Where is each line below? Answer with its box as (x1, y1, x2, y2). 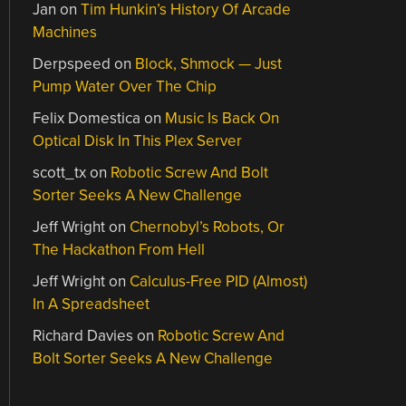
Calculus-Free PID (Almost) (130, 272, 308, 291)
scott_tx (33, 163, 87, 182)
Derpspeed (33, 54, 111, 73)
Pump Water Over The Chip (33, 77, 217, 96)
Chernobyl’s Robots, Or (130, 217, 285, 237)
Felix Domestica (33, 109, 141, 128)
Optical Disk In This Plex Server (33, 131, 243, 150)
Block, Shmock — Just (135, 54, 283, 73)
